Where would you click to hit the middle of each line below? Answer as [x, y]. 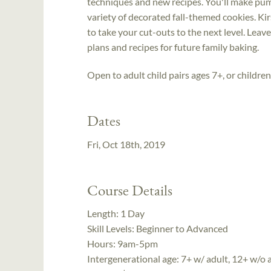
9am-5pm [138, 243]
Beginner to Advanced [182, 228]
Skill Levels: [112, 228]
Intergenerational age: [134, 258]
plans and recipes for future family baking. [173, 47]
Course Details [130, 190]
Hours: [102, 243]
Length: [104, 213]
